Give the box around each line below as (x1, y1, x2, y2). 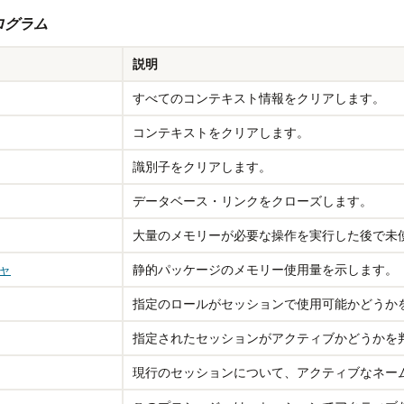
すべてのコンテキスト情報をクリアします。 (133, 89, 385, 106)
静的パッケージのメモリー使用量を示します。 (133, 261, 398, 278)
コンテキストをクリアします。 (133, 124, 309, 141)
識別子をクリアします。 (133, 158, 271, 175)
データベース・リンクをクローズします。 (133, 192, 372, 209)
